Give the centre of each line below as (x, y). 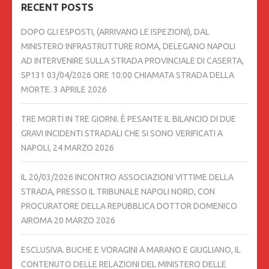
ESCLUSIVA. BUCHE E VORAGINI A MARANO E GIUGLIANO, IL (131, 250)
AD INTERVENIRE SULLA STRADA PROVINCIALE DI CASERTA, (132, 61)
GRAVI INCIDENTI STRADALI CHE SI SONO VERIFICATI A (122, 134)
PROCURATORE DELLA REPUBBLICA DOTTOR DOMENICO (129, 206)
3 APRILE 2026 (80, 90)
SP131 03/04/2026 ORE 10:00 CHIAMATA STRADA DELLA (128, 75)
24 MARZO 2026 (83, 148)
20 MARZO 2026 (85, 221)
